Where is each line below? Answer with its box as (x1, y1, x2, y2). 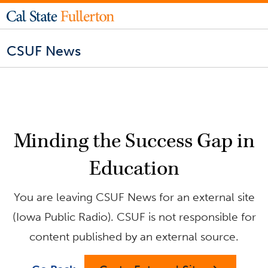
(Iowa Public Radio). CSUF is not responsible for (12, 209, 256, 224)
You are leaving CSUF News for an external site (13, 190, 255, 204)
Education (89, 155, 179, 182)
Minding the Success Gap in (13, 127, 255, 154)
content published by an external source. (29, 229, 239, 243)
